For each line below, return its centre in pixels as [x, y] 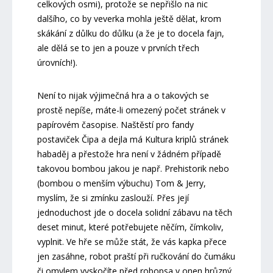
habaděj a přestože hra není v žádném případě [129, 154]
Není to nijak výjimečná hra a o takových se [123, 95]
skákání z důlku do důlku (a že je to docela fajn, [130, 33]
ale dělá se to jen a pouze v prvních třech [118, 48]
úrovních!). [57, 62]
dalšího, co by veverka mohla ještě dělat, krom [129, 18]
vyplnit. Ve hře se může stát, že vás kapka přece [132, 241]
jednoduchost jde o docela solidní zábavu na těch [134, 212]
